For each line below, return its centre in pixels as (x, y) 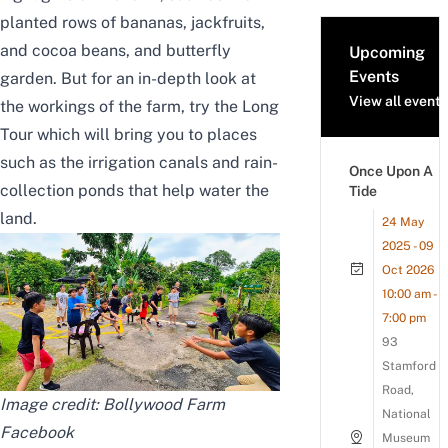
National (406, 414)
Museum (406, 438)
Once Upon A (391, 171)
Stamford (409, 366)
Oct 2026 (408, 270)
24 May (403, 222)
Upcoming (387, 53)
